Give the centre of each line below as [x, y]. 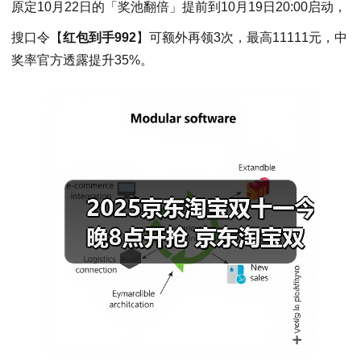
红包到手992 [100, 37]
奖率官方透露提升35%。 [82, 60]
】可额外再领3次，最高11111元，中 [242, 37]
